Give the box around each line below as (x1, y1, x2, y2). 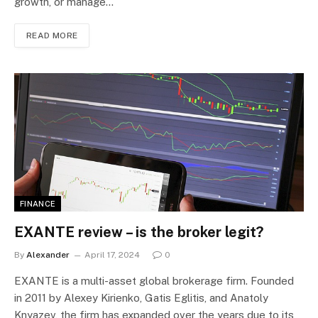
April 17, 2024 (84, 249, 140, 260)
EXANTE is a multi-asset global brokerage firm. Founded (14, 274, 294, 287)
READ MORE (26, 30, 78, 40)
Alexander (26, 249, 70, 260)
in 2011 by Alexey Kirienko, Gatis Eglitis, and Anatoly (14, 291, 268, 304)
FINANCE (20, 199, 56, 208)
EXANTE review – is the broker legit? (14, 223, 263, 241)
